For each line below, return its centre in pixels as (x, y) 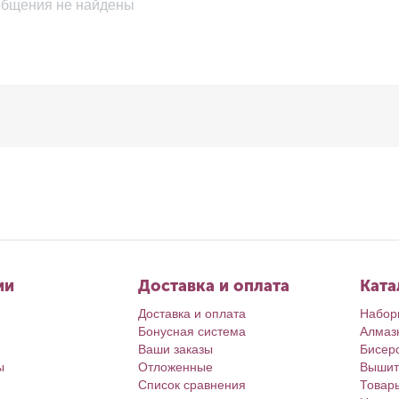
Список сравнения (191, 385)
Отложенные (175, 367)
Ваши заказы (175, 349)
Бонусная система (191, 331)
